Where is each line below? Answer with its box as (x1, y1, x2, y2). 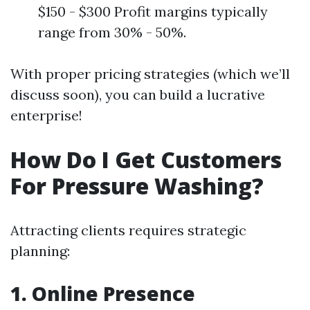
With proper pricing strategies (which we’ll (10, 65, 290, 82)
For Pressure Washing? (10, 171, 264, 201)
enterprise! (10, 107, 82, 124)
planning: (10, 242, 70, 259)
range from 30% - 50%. (38, 24, 186, 41)
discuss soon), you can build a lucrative (10, 86, 265, 103)
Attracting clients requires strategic (10, 221, 246, 239)
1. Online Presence (10, 280, 195, 307)
